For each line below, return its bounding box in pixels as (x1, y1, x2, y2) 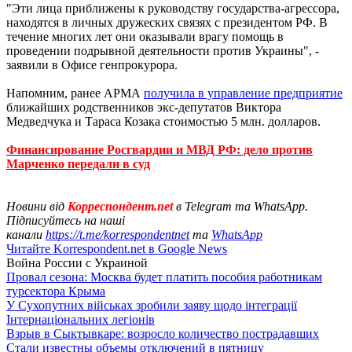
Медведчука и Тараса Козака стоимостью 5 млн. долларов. (6, 114, 321, 128)
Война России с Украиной (6, 255, 148, 269)
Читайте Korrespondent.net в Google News (6, 241, 227, 255)
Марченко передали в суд (6, 156, 150, 170)
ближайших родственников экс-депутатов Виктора (6, 100, 281, 114)
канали (6, 227, 46, 241)
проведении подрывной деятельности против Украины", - (6, 43, 319, 57)
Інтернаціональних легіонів (6, 312, 155, 326)
